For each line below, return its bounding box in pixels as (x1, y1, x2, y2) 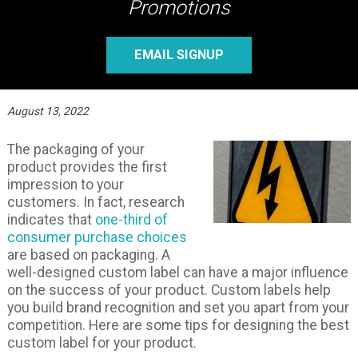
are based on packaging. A (6, 247, 170, 264)
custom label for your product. (6, 335, 197, 352)
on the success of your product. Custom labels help (6, 282, 331, 299)
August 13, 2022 (6, 105, 89, 118)
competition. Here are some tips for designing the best (6, 317, 349, 334)
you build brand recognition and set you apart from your (6, 300, 349, 316)
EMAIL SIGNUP (134, 47, 224, 63)
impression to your (6, 177, 124, 193)
